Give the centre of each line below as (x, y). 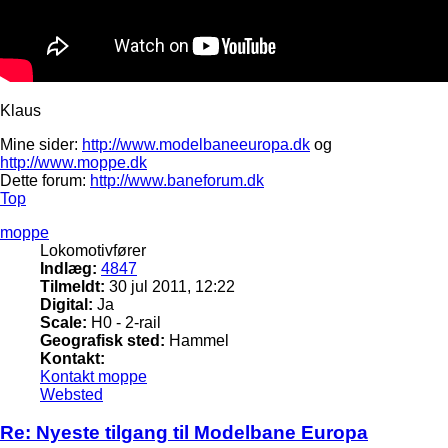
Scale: (63, 322)
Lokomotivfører (93, 250)
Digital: (66, 304)
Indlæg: (68, 268)
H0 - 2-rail (124, 322)
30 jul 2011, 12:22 (170, 286)
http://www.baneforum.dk (177, 180)
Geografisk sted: (102, 340)
